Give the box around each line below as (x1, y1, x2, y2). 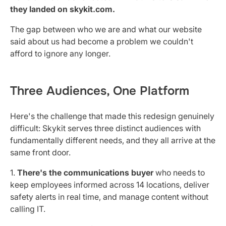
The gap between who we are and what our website (10, 24, 202, 34)
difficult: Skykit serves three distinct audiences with (10, 123, 201, 133)
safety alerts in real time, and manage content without (10, 191, 208, 202)
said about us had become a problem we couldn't (10, 36, 193, 46)
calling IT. (10, 203, 45, 214)
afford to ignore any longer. (10, 48, 110, 59)
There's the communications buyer (17, 167, 153, 178)
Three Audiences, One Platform (10, 83, 189, 98)
